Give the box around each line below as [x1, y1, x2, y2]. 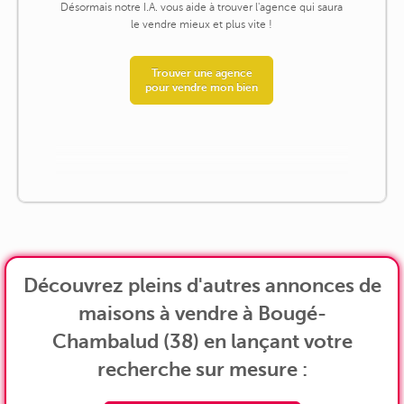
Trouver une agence [151, 67, 252, 80]
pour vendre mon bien [145, 81, 259, 95]
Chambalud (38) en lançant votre [51, 329, 353, 353]
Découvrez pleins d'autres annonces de [23, 273, 381, 297]
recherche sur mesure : [96, 357, 308, 381]
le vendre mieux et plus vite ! [131, 18, 273, 32]
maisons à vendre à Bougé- [78, 301, 326, 325]
